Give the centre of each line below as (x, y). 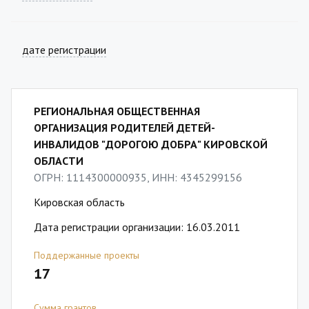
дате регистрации (64, 50)
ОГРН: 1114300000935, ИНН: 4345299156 (138, 177)
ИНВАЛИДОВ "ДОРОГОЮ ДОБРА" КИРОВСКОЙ (151, 144)
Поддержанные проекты (87, 255)
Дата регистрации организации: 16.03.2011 (137, 227)
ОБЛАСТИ (59, 161)
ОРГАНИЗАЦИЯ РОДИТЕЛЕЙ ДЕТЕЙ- (124, 128)
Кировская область (79, 202)
